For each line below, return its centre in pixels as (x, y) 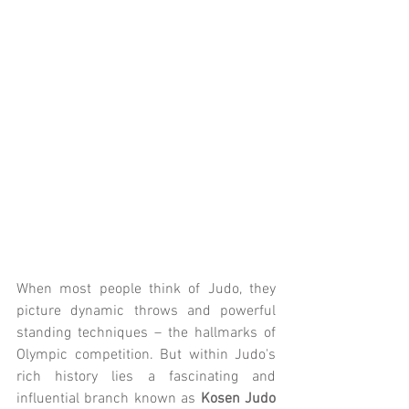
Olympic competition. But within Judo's (146, 355)
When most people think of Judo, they (146, 289)
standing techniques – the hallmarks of (146, 333)
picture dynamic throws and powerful (146, 311)
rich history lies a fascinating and (146, 377)
